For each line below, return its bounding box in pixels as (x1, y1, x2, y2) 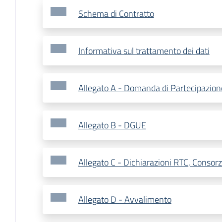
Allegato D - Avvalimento (78, 193, 171, 207)
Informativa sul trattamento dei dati (78, 44, 210, 58)
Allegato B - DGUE (78, 118, 146, 132)
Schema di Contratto (78, 7, 154, 21)
